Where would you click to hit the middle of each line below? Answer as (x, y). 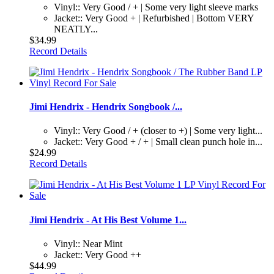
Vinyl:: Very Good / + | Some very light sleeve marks (156, 7)
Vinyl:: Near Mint (88, 243)
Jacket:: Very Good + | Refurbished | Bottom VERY (154, 18)
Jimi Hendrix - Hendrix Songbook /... (106, 107)
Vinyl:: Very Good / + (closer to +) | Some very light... (158, 131)
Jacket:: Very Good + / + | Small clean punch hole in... (158, 142)
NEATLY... (76, 29)
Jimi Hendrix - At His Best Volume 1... (108, 220)
